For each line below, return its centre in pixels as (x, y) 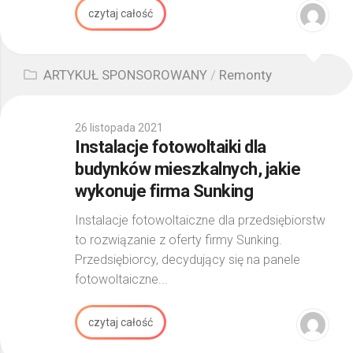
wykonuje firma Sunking (164, 191)
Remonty (245, 75)
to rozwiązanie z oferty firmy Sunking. (178, 240)
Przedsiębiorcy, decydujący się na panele (188, 260)
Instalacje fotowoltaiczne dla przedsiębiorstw (200, 220)
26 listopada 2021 (119, 128)
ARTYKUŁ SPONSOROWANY (125, 75)
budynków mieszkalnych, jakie (188, 169)
